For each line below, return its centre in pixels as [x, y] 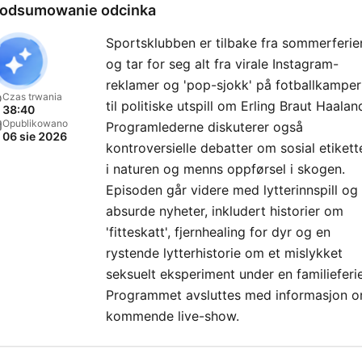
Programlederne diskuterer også [204, 126]
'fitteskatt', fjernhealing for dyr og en [218, 232]
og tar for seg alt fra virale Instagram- [222, 63]
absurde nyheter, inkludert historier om [225, 210]
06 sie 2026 [35, 136]
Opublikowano [35, 123]
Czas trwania [32, 96]
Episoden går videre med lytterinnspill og [232, 189]
